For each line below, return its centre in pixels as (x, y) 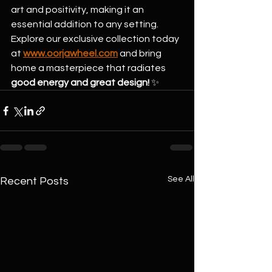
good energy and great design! (80, 83)
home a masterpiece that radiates (89, 68)
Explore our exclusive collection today (96, 39)
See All (181, 179)
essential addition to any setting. (85, 24)
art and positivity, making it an (78, 10)
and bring (141, 53)
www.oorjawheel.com (70, 53)
